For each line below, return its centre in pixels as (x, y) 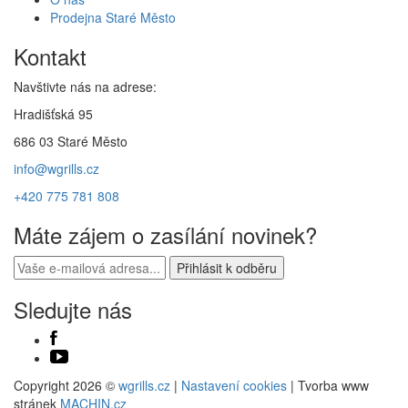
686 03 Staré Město (71, 141)
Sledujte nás (73, 309)
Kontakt (50, 56)
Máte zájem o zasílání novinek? (165, 234)
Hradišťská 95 (53, 113)
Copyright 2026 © (66, 386)
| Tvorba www (328, 386)
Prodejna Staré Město (113, 17)
